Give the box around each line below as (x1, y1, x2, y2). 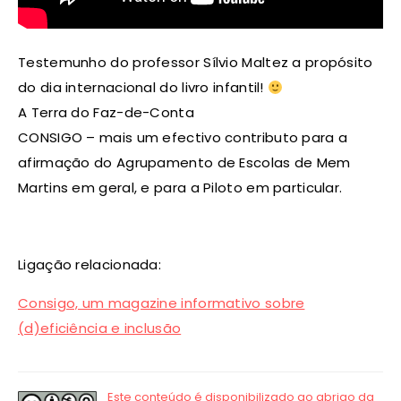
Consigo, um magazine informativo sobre (18, 294, 305, 313)
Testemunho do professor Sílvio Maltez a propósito (18, 53, 373, 73)
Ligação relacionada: (18, 255, 161, 275)
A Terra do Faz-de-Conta (18, 103, 194, 123)
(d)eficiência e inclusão (18, 319, 182, 338)
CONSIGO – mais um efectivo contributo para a (18, 128, 348, 148)
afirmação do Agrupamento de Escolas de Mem (18, 153, 351, 173)
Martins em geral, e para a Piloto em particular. (18, 178, 343, 198)
